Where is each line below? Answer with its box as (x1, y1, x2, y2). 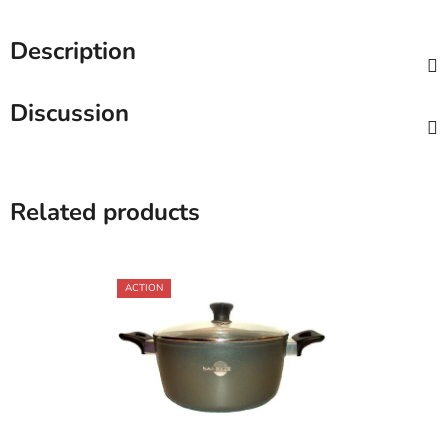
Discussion (10, 96, 129, 129)
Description (10, 34, 136, 67)
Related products (10, 195, 200, 228)
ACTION (125, 280, 163, 295)
